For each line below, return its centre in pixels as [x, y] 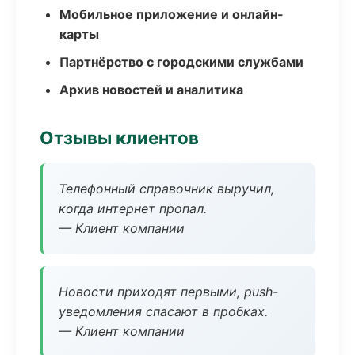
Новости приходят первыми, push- [168, 292]
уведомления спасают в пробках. [163, 311]
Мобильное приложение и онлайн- [172, 14]
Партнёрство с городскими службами [181, 62]
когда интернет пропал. [133, 208]
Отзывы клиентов [119, 137]
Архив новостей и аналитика [151, 90]
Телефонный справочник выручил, [166, 189]
